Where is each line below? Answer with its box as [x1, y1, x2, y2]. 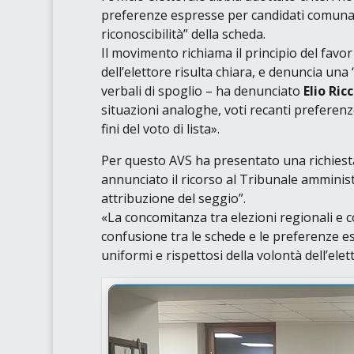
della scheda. [187, 24, 265, 43]
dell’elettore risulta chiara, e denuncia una [100, 62, 352, 81]
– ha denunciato [201, 81, 303, 100]
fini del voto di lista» [100, 119, 217, 137]
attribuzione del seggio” [100, 189, 243, 207]
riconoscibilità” [100, 24, 188, 43]
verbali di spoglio [100, 81, 202, 100]
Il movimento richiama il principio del [100, 43, 321, 62]
